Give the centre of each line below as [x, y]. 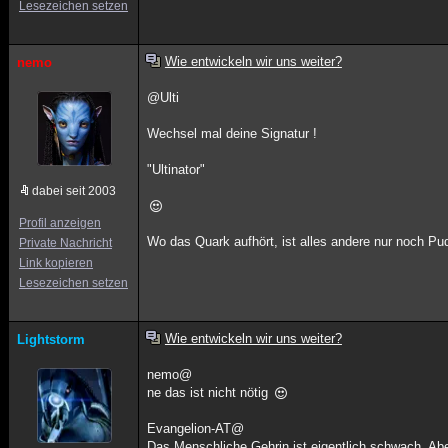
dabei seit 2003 [74, 191]
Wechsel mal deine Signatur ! [232, 133]
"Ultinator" [176, 169]
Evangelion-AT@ [196, 428]
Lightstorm [51, 339]
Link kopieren [56, 263]
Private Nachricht [65, 243]
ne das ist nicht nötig [210, 392]
